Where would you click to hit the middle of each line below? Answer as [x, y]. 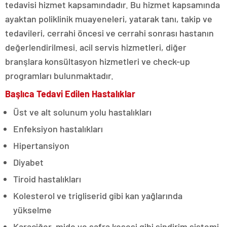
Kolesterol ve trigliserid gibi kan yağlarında [98, 196]
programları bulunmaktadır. [59, 76]
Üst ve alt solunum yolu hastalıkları [82, 112]
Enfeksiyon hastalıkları [58, 129]
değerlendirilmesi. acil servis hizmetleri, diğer [96, 47]
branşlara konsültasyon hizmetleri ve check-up [98, 62]
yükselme [32, 210]
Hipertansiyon [41, 146]
